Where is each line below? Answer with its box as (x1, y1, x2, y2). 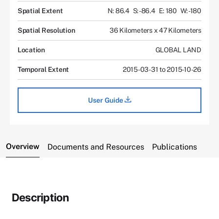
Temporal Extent (18, 65, 69, 73)
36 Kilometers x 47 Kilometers (109, 26, 201, 34)
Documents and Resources (47, 142, 144, 152)
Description (12, 191, 69, 204)
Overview (6, 141, 40, 151)
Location (18, 45, 45, 54)
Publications (152, 142, 197, 152)
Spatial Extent (18, 6, 63, 15)
